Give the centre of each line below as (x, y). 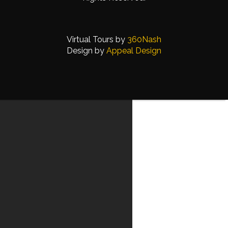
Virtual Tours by (97, 40)
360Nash (144, 40)
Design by (87, 51)
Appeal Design (134, 51)
